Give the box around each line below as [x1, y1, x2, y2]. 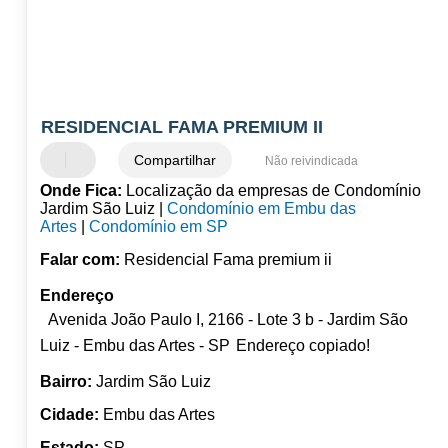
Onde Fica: [39, 182, 122, 200]
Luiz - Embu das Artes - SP [39, 337, 230, 355]
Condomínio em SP [88, 218, 228, 236]
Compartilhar [133, 152, 216, 169]
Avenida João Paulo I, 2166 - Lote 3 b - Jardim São [47, 311, 408, 329]
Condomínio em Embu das [166, 200, 356, 218]
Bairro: [39, 373, 92, 391]
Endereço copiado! [235, 337, 370, 355]
